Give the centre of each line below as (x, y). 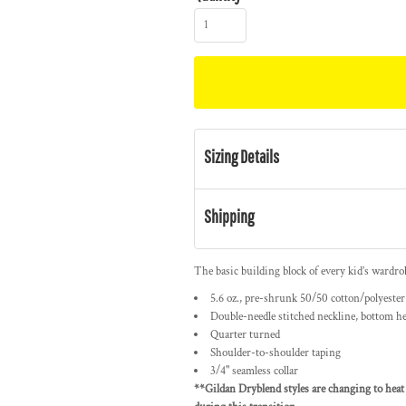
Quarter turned (245, 335)
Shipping (229, 216)
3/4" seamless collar (254, 371)
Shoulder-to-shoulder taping (275, 353)
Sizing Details (242, 156)
